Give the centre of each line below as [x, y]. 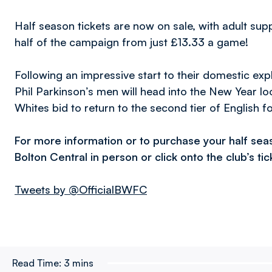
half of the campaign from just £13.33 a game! [131, 42]
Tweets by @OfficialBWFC [81, 189]
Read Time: [37, 263]
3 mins [79, 263]
